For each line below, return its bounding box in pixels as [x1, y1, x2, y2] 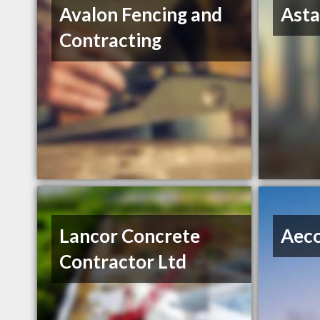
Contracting [59, 29, 162, 52]
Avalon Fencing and [59, 3, 223, 26]
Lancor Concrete [59, 224, 201, 248]
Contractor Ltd [59, 250, 187, 274]
